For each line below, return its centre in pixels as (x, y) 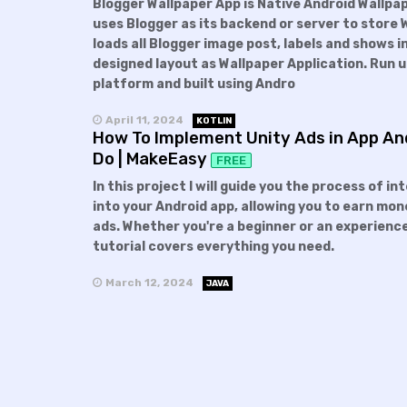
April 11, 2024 (144, 119)
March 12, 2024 (149, 283)
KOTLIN (213, 120)
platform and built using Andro (194, 84)
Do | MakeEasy (150, 159)
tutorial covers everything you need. (213, 247)
